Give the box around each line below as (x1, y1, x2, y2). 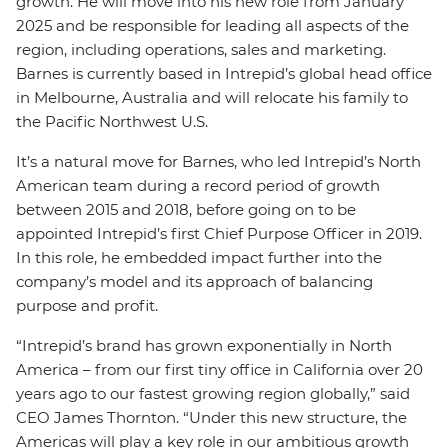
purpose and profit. (16, 296, 166, 315)
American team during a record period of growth (16, 176, 380, 195)
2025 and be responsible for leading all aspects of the (16, 16, 409, 35)
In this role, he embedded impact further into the (16, 248, 382, 267)
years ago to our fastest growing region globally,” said (16, 384, 410, 403)
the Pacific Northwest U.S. (16, 112, 212, 131)
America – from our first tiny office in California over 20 (16, 360, 423, 379)
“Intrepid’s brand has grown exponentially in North (16, 336, 392, 355)
